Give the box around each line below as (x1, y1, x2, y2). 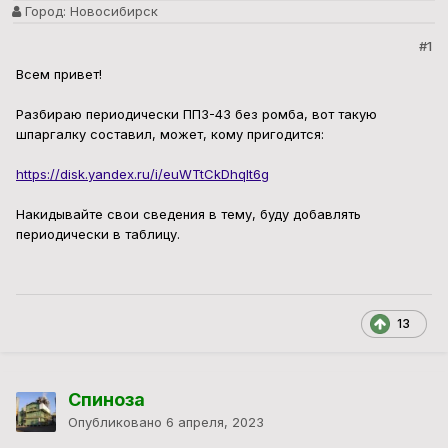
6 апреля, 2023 (166, 414, 264, 431)
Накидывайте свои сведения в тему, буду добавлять (16, 206, 361, 223)
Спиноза (68, 389, 145, 411)
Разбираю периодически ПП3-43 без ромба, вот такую (16, 106, 377, 123)
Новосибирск (66, 3, 158, 20)
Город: (21, 3, 66, 20)
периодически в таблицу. (16, 226, 180, 243)
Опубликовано (68, 414, 166, 431)
